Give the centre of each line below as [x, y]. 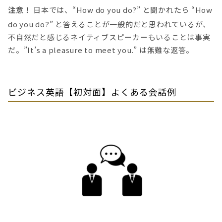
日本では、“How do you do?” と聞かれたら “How [122, 10]
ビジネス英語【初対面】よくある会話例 [92, 92]
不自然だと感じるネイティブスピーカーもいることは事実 [109, 37]
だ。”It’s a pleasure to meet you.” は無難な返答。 [101, 50]
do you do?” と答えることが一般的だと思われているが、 [109, 24]
